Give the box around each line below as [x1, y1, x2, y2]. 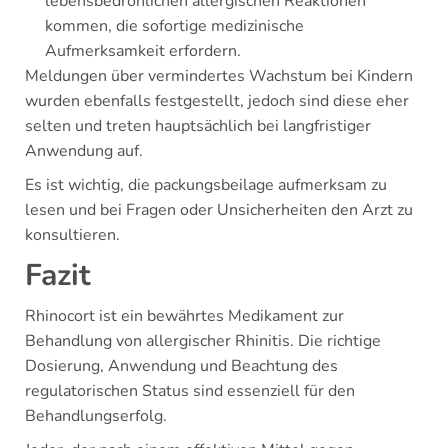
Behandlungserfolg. [25, 405, 167, 428]
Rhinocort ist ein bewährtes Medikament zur [25, 305, 344, 328]
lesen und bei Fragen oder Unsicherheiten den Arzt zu [25, 199, 413, 222]
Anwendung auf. [25, 140, 143, 163]
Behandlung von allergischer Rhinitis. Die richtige [25, 330, 381, 353]
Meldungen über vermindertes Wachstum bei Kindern [25, 65, 413, 88]
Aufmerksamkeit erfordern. [45, 40, 241, 63]
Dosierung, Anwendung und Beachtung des [25, 355, 338, 378]
